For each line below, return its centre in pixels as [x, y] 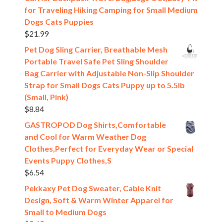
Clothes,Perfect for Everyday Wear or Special [109, 149]
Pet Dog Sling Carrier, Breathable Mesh [96, 50]
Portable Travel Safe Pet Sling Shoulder [96, 61]
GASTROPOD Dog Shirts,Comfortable [95, 125]
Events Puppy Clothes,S [68, 161]
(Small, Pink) [46, 97]
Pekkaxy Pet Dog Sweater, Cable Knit [93, 188]
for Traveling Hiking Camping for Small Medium [111, 10]
